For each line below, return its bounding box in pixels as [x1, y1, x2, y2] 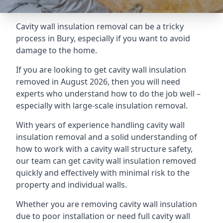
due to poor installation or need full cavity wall [16, 211, 190, 222]
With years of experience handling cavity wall [16, 119, 185, 130]
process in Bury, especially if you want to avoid [16, 33, 190, 44]
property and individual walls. [16, 179, 127, 190]
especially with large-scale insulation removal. [16, 100, 188, 111]
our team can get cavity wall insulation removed [16, 155, 196, 166]
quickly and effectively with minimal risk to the [16, 167, 190, 178]
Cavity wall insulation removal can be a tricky [16, 21, 184, 32]
